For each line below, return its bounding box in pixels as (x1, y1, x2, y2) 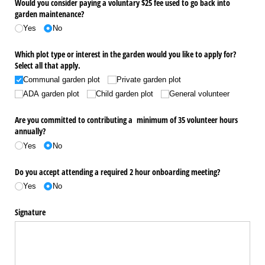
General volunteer (169, 89, 230, 99)
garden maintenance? (15, 8, 84, 20)
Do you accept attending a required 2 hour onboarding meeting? (15, 166, 220, 177)
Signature (15, 206, 46, 218)
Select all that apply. (15, 59, 80, 71)
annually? (15, 125, 46, 137)
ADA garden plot (23, 89, 80, 99)
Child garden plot (95, 89, 153, 99)
